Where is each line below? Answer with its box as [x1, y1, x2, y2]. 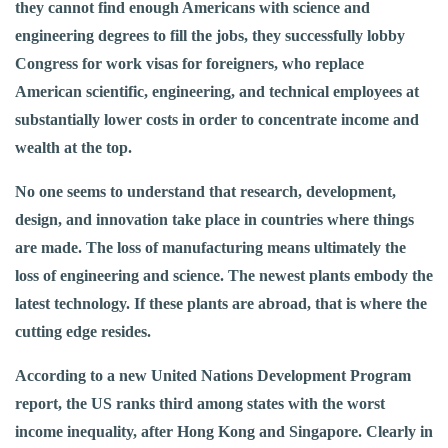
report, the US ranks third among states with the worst [15, 395, 385, 413]
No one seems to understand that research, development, [15, 183, 396, 201]
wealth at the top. [15, 139, 132, 157]
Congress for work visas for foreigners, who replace [15, 55, 364, 73]
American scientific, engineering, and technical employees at [15, 83, 419, 101]
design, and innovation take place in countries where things [15, 211, 414, 229]
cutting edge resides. [15, 323, 151, 341]
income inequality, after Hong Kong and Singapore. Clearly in [15, 423, 433, 441]
